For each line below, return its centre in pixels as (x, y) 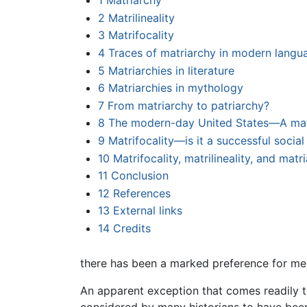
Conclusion (139, 176)
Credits (132, 228)
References (142, 193)
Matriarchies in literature (171, 70)
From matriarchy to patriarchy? (188, 105)
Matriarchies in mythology (175, 88)
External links (147, 211)
